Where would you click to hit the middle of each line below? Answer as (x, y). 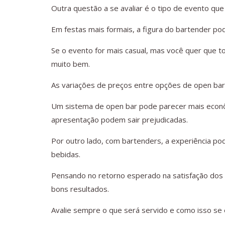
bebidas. (66, 154)
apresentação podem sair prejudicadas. (120, 120)
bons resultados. (80, 189)
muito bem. (71, 64)
